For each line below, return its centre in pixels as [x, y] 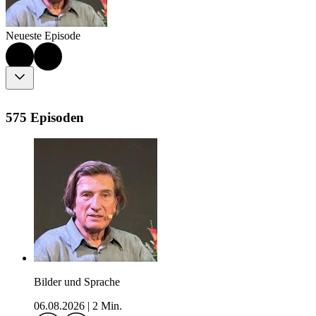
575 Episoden [45, 117]
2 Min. [107, 306]
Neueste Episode [43, 36]
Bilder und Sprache [77, 282]
